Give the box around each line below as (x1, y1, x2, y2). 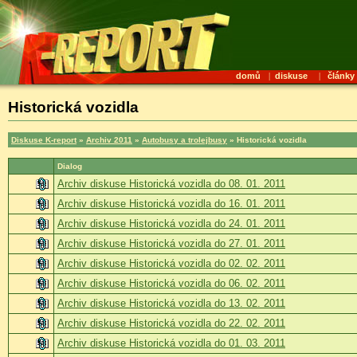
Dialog (57, 161, 82, 171)
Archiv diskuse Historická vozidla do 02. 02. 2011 (57, 257, 285, 269)
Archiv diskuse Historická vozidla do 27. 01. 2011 (57, 237, 285, 249)
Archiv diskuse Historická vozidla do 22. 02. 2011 (57, 316, 285, 329)
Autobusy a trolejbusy (142, 135, 227, 144)
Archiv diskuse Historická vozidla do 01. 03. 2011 (57, 336, 285, 349)
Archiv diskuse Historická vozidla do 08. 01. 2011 (57, 177, 285, 190)
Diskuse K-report (11, 135, 76, 144)
